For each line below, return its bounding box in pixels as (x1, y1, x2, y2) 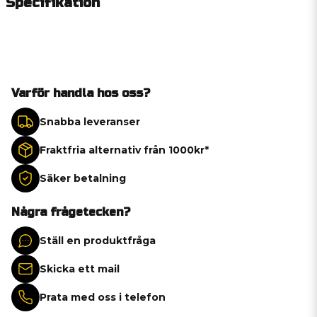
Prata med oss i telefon (40, 290, 166, 304)
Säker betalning (40, 171, 126, 185)
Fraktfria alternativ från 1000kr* (40, 143, 209, 156)
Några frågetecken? (11, 205, 130, 219)
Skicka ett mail (40, 262, 120, 275)
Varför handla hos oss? (11, 86, 150, 100)
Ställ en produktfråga (40, 234, 156, 247)
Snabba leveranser (40, 115, 140, 128)
